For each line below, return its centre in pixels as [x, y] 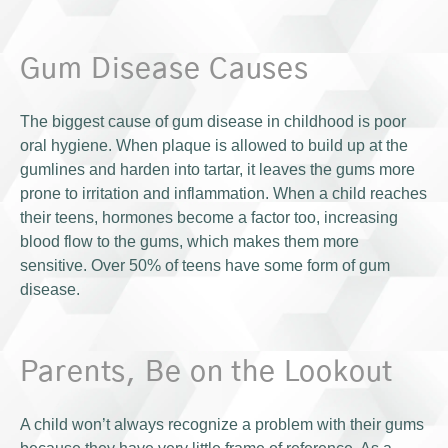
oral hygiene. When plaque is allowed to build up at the [214, 146]
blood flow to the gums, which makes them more [189, 242]
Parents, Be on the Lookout [207, 373]
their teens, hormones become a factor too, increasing [209, 218]
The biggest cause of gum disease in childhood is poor [213, 122]
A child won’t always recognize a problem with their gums [222, 425]
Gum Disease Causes [165, 70]
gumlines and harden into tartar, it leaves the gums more [217, 170]
